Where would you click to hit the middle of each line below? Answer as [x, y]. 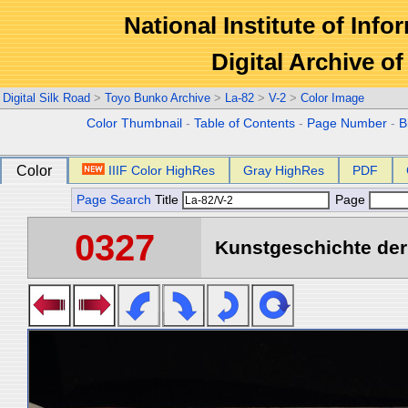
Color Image [332, 98]
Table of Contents [245, 123]
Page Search [114, 200]
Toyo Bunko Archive [158, 98]
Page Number [347, 123]
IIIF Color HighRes [162, 170]
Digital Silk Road [46, 98]
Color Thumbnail [135, 123]
